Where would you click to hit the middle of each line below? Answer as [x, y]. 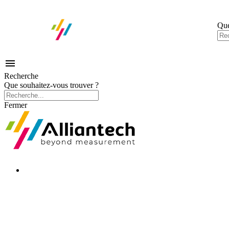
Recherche [21, 76]
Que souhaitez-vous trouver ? [51, 85]
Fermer [16, 105]
